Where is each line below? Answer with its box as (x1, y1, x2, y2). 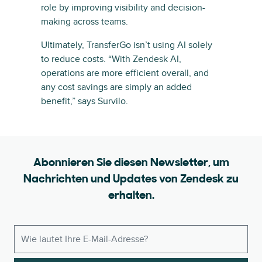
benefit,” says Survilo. (41, 95, 128, 107)
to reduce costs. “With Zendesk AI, (41, 53, 181, 65)
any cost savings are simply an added (41, 81, 192, 93)
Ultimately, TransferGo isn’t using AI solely (41, 39, 212, 51)
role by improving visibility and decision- (41, 1, 205, 13)
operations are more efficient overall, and (41, 67, 209, 79)
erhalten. (108, 189, 154, 202)
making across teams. (41, 15, 128, 27)
